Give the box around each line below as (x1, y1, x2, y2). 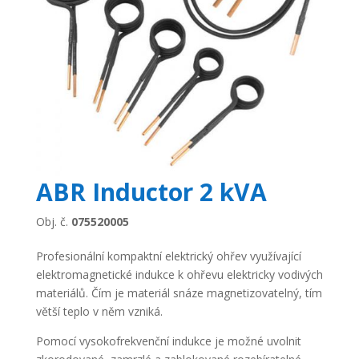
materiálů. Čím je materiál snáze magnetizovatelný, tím (35, 284, 322, 301)
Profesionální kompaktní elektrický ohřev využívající (35, 248, 301, 264)
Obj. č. (35, 213, 71, 229)
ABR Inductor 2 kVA (35, 175, 267, 208)
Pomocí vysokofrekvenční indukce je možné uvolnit (35, 333, 301, 349)
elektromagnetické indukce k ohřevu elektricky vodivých (35, 266, 323, 282)
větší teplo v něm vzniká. (35, 303, 163, 319)
